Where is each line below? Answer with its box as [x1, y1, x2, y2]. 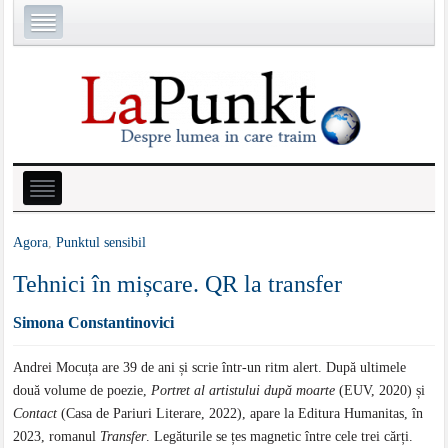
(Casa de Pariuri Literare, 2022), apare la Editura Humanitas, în [57, 405, 424, 421]
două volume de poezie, [13, 382, 152, 398]
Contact [13, 405, 58, 421]
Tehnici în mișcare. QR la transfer [13, 270, 343, 297]
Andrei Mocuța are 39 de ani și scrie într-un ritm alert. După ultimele [13, 359, 407, 375]
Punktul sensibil [56, 234, 147, 250]
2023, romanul [13, 428, 101, 444]
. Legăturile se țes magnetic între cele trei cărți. [146, 428, 414, 444]
